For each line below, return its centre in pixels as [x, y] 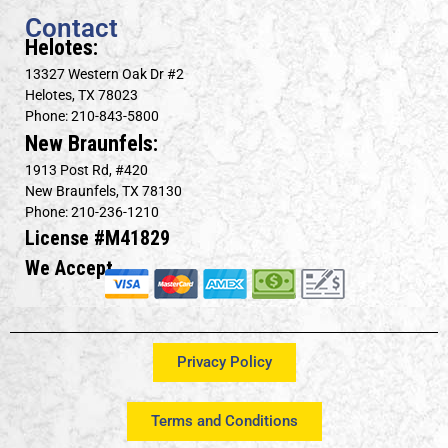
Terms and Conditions [224, 421]
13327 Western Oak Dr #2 [104, 74]
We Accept [69, 268]
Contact [71, 28]
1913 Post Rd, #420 [86, 170]
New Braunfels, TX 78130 [103, 191]
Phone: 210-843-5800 [92, 116]
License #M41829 [97, 238]
